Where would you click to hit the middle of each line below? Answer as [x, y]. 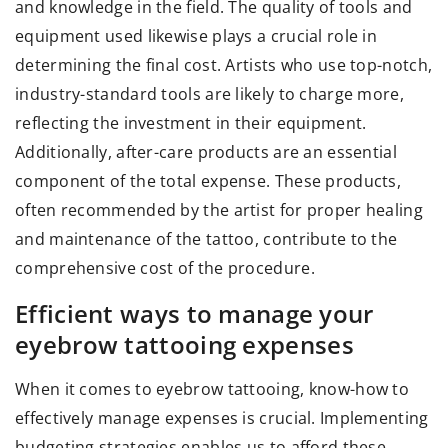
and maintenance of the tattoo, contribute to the [206, 239]
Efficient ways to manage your [194, 314]
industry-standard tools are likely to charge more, [209, 94]
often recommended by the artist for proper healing [219, 210]
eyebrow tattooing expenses [184, 345]
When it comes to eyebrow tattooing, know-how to [212, 389]
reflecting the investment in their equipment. [191, 123]
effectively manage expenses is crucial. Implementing [222, 418]
